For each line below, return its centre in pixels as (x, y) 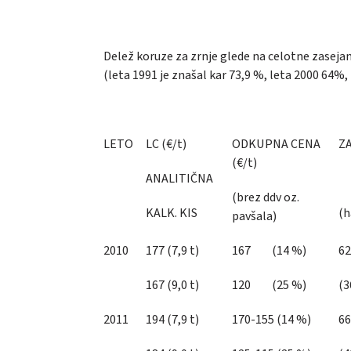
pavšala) (254, 216)
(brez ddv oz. (266, 197)
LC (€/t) (167, 144)
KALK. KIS (172, 213)
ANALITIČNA (179, 178)
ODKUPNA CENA (276, 144)
